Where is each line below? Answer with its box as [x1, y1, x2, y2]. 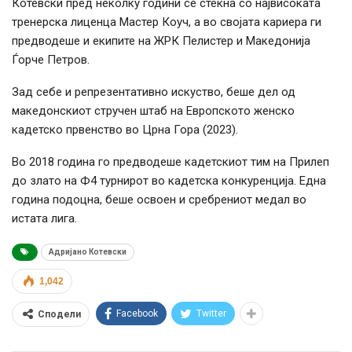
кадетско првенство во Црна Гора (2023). [12, 123, 238, 137]
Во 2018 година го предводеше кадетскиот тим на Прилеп [12, 155, 329, 170]
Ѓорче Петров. [12, 53, 90, 68]
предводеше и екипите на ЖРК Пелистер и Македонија [12, 34, 310, 49]
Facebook [116, 308, 158, 320]
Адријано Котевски [49, 247, 126, 257]
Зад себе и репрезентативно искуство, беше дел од [12, 85, 295, 100]
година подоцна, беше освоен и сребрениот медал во [12, 192, 306, 207]
